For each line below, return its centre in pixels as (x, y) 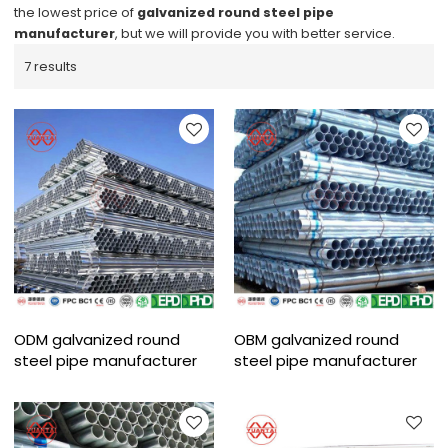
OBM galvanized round (316, 339)
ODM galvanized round (97, 339)
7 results (51, 67)
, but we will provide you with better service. (255, 34)
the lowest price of (76, 13)
